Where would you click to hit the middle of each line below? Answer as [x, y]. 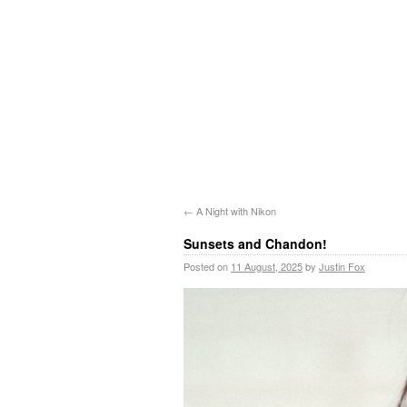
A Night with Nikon [235, 211]
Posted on [206, 266]
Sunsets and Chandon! [255, 243]
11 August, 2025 [267, 266]
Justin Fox [342, 266]
